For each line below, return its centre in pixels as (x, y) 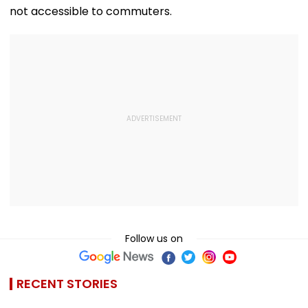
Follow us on (154, 238)
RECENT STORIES (67, 283)
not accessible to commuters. (91, 11)
